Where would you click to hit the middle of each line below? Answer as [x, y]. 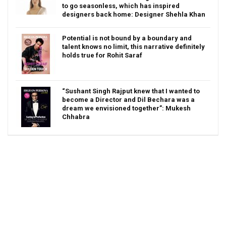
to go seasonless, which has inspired [121, 6]
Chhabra [76, 117]
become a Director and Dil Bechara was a [128, 99]
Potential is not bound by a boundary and [127, 38]
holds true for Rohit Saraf [102, 55]
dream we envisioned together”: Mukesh [126, 108]
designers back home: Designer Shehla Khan [134, 14]
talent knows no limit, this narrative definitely [133, 46]
